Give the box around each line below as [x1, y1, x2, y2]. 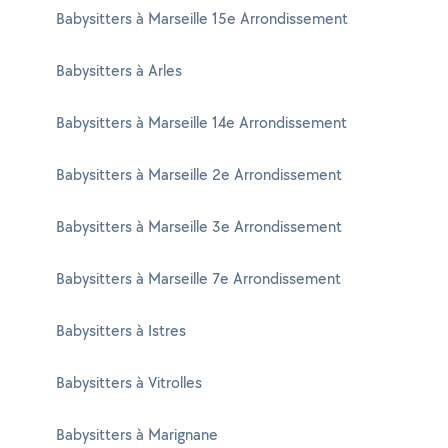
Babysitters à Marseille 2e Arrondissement [56, 164, 342, 185]
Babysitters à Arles [56, 60, 182, 81]
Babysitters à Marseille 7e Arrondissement [56, 268, 341, 289]
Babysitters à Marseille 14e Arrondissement [56, 112, 347, 133]
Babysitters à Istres [56, 320, 186, 341]
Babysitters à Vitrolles [56, 372, 202, 393]
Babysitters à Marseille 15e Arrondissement [56, 8, 348, 29]
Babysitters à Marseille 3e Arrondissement [56, 216, 342, 237]
